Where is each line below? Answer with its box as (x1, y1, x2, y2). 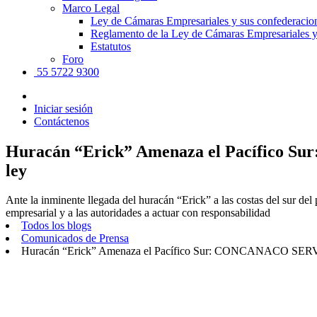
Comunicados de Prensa (21, 232, 129, 245)
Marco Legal (62, 1, 120, 14)
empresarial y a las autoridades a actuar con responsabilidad (6, 207, 270, 219)
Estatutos (91, 40, 131, 52)
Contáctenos (34, 115, 89, 127)
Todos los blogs (21, 219, 91, 232)
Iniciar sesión (34, 102, 93, 115)
